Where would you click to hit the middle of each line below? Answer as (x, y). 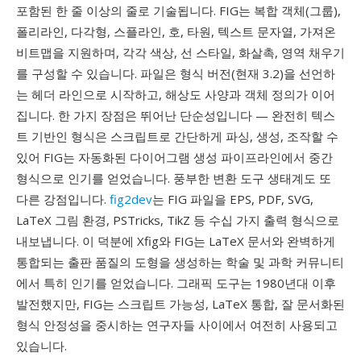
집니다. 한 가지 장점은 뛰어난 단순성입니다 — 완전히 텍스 (176, 115)
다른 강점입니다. (63, 199)
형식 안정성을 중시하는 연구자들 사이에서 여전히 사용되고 (177, 325)
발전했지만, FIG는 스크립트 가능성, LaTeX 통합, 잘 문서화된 (180, 304)
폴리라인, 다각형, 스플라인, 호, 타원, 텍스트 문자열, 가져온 (176, 31)
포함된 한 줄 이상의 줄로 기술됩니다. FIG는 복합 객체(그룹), (178, 10)
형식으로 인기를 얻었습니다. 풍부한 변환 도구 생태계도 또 (174, 178)
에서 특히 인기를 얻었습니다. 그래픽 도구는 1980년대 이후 (176, 283)
